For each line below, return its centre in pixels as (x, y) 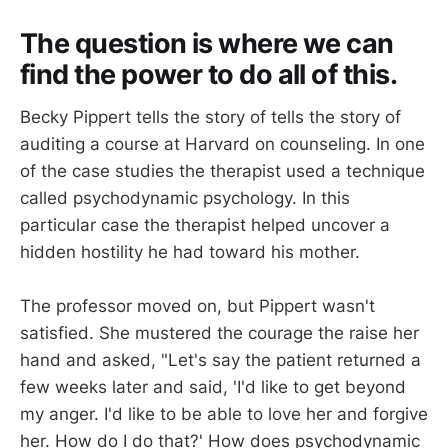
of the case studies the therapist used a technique (222, 170)
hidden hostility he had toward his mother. (190, 251)
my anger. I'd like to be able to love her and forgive (224, 413)
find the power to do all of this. (209, 74)
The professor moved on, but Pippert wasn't (197, 305)
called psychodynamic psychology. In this (185, 197)
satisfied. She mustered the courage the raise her (219, 332)
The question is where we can (207, 43)
